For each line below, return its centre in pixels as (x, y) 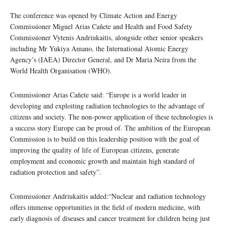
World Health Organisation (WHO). (61, 71)
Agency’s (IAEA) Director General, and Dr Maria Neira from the (103, 60)
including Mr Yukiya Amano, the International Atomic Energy (99, 49)
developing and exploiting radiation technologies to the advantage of (107, 106)
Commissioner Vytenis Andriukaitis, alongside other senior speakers (106, 38)
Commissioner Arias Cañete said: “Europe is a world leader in (98, 95)
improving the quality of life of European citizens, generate (95, 150)
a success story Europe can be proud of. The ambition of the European (110, 128)
